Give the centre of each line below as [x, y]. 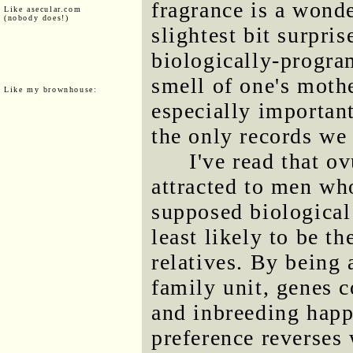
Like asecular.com [43, 9]
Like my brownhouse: [51, 89]
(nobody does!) [37, 17]
